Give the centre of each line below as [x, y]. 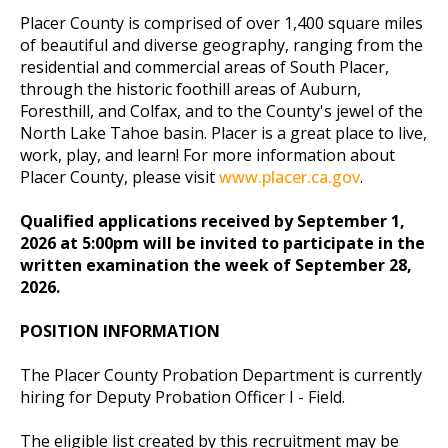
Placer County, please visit [119, 176]
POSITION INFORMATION [120, 330]
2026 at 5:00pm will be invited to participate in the [222, 242]
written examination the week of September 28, [216, 264]
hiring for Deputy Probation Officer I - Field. [182, 396]
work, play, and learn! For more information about [207, 154]
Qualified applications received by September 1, [212, 220]
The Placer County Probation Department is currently [221, 374]
